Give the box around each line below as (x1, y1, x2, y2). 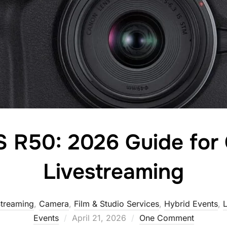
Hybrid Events (164, 199, 218, 209)
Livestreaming (43, 158, 184, 185)
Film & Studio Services (74, 199, 159, 209)
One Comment (139, 213, 194, 223)
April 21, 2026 (71, 213, 126, 223)
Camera (39, 199, 69, 209)
